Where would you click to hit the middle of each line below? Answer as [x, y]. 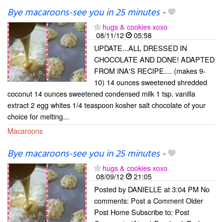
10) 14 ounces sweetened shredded [151, 82]
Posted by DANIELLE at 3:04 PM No [152, 189]
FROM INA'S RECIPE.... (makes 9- [150, 71]
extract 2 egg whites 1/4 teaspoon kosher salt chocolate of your [107, 105]
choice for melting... [38, 116]
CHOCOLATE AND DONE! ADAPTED [154, 59]
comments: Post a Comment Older [149, 200]
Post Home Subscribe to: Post [142, 212]
